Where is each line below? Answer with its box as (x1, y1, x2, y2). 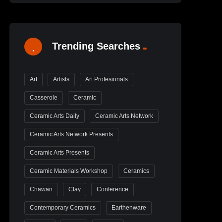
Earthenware (111, 204, 147, 212)
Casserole (30, 94, 58, 102)
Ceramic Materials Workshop (30, 167, 108, 175)
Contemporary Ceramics (30, 204, 96, 212)
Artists (53, 76, 70, 83)
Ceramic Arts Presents (30, 149, 90, 157)
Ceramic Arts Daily (30, 112, 80, 120)
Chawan (30, 186, 53, 193)
